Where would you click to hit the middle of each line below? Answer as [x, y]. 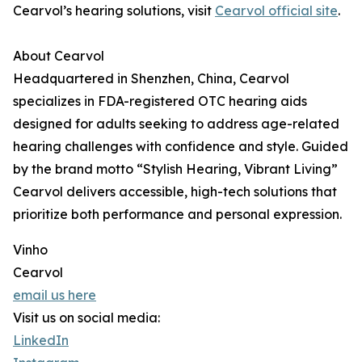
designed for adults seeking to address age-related [176, 124]
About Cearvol [59, 56]
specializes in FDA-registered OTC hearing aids [160, 101]
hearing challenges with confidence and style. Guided [181, 147]
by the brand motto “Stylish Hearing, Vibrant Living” [175, 169]
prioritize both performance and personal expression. [177, 215]
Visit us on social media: [86, 318]
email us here [55, 295]
